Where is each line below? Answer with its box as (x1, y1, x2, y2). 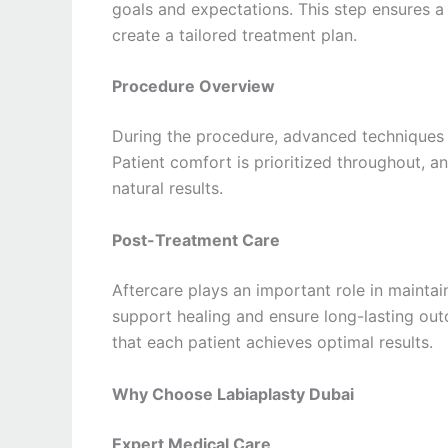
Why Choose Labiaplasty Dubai (112, 383, 354, 404)
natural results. (112, 178, 223, 199)
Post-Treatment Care (112, 229, 280, 250)
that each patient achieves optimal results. (112, 331, 433, 352)
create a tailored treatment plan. (112, 24, 357, 45)
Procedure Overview (112, 76, 275, 97)
